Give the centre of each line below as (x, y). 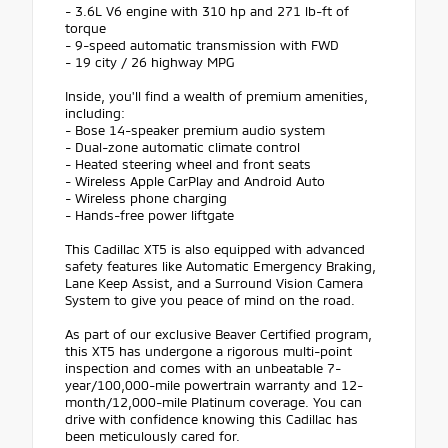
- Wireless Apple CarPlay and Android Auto (195, 181)
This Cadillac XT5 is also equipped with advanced (215, 249)
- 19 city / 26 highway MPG (149, 62)
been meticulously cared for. (152, 436)
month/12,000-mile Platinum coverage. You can (213, 402)
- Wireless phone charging (146, 198)
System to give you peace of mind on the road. (210, 300)
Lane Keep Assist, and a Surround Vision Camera (214, 283)
